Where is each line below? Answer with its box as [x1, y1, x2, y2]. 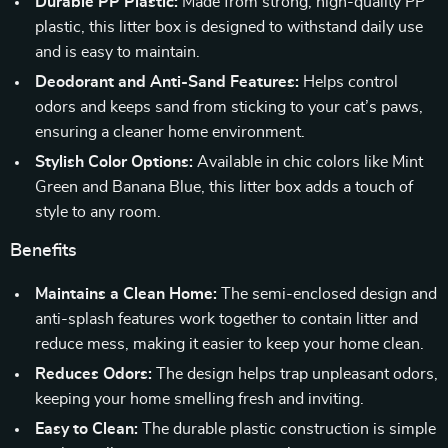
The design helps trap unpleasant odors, [152, 366, 438, 382]
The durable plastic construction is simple [138, 421, 436, 437]
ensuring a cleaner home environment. [35, 124, 305, 140]
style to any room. [35, 204, 161, 220]
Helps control [299, 74, 398, 90]
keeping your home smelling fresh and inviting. [35, 391, 364, 407]
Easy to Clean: [35, 421, 138, 437]
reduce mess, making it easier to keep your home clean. [35, 336, 424, 352]
